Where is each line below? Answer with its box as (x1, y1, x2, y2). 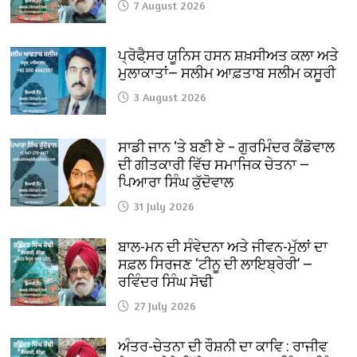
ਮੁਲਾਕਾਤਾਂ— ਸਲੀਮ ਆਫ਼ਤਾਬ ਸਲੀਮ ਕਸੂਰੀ (118, 64, 336, 81)
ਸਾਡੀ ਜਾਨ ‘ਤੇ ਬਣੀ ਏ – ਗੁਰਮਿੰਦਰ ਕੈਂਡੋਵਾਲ (118, 138, 335, 155)
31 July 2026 (134, 198, 195, 213)
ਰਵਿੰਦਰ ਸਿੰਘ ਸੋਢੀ (118, 273, 214, 290)
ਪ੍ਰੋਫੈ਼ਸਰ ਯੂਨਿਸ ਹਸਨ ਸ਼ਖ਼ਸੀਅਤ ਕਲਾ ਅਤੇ (118, 46, 339, 64)
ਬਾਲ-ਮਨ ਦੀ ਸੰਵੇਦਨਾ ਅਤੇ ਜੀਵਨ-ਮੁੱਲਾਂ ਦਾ (118, 237, 328, 255)
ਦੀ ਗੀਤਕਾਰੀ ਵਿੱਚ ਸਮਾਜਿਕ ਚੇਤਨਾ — (118, 155, 310, 173)
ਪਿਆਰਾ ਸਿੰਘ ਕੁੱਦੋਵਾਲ (118, 173, 234, 190)
